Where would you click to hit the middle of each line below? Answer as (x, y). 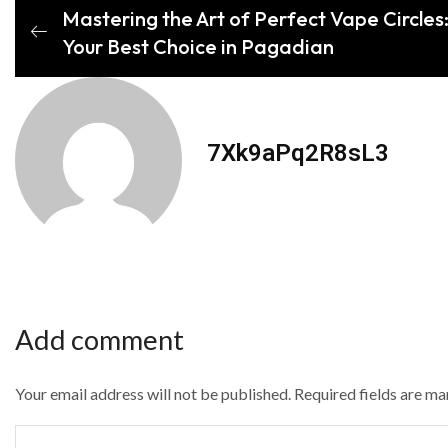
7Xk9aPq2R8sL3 (298, 152)
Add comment (99, 339)
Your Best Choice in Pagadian (198, 46)
